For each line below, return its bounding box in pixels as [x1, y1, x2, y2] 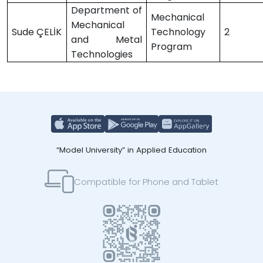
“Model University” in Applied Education [56, 144, 207, 156]
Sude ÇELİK [12, 25, 62, 39]
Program [151, 40, 193, 53]
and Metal [71, 33, 142, 46]
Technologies [71, 48, 133, 61]
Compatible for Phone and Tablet [74, 175, 218, 188]
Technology [151, 25, 206, 39]
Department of [71, 4, 142, 17]
